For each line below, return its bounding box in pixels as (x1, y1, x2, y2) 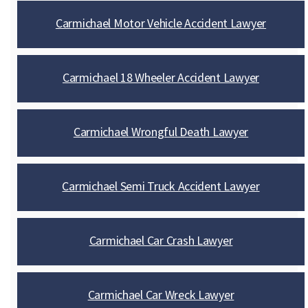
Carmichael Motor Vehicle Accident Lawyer (55, 15, 267, 31)
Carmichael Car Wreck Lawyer (87, 287, 234, 302)
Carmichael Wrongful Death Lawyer (73, 124, 249, 140)
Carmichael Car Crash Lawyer (89, 232, 233, 248)
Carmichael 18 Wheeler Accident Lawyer (62, 69, 259, 85)
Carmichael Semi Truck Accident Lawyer (62, 178, 260, 194)
